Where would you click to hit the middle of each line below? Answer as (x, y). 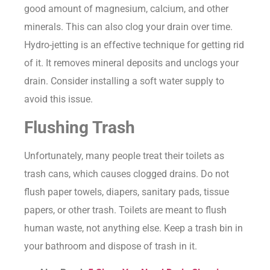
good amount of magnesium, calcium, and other (126, 9)
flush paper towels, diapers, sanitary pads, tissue (127, 192)
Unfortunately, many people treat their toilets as (124, 155)
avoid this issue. (58, 99)
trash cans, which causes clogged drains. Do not (127, 174)
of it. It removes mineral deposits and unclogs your (131, 63)
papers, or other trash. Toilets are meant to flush (125, 210)
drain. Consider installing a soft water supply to (124, 81)
